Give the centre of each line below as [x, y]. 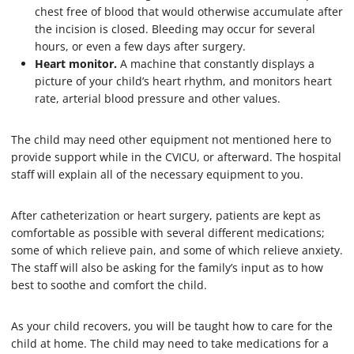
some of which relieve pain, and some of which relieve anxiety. [177, 250]
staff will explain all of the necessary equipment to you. [157, 174]
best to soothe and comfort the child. [109, 284]
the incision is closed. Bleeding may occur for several [175, 28]
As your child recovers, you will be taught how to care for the [172, 326]
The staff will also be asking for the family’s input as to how [167, 267]
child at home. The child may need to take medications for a [170, 343]
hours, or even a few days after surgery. [140, 46]
